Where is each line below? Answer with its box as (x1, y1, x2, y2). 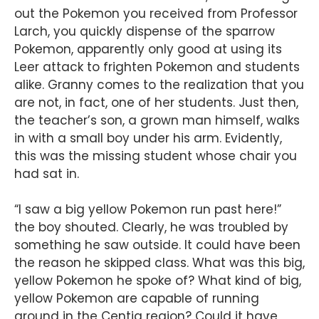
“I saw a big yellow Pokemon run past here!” (14, 201, 281, 219)
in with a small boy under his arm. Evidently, (14, 130, 282, 147)
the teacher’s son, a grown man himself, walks (14, 112, 300, 130)
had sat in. (14, 165, 79, 183)
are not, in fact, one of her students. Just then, (14, 94, 298, 112)
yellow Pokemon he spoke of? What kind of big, (14, 272, 301, 290)
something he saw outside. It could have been (14, 236, 300, 254)
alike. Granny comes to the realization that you (14, 76, 304, 94)
